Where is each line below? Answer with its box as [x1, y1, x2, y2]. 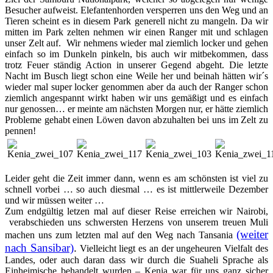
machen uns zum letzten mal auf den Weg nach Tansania [5, 229, 236, 240]
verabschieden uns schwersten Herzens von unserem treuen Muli [5, 216, 268, 227]
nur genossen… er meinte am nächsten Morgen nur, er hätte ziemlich [5, 103, 268, 114]
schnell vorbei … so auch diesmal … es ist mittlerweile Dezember [5, 183, 268, 194]
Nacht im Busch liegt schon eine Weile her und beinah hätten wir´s [5, 70, 268, 81]
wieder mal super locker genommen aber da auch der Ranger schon [5, 81, 268, 92]
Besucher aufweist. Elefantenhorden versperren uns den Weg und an [5, 4, 268, 15]
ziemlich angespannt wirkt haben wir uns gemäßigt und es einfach [5, 92, 268, 103]
